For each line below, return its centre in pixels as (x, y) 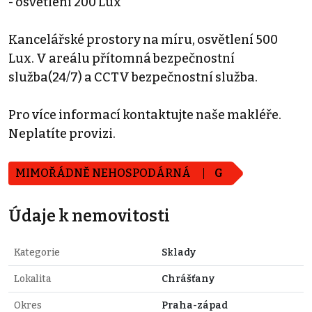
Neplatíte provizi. (62, 134)
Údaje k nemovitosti (89, 216)
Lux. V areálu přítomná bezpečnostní (122, 59)
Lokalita (32, 279)
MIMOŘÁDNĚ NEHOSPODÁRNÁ (104, 173)
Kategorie (37, 253)
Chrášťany (188, 279)
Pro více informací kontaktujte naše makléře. (145, 115)
